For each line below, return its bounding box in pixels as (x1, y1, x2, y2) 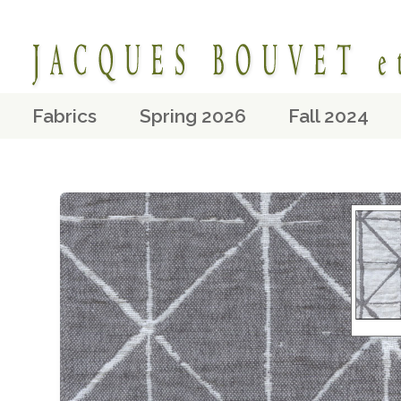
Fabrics (31, 105, 97, 127)
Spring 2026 (139, 105, 246, 127)
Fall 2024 (288, 105, 370, 127)
